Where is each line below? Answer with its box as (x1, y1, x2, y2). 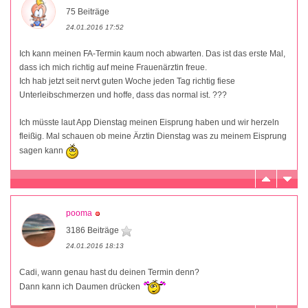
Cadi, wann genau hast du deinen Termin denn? (19, 267, 199, 277)
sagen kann (19, 145, 65, 155)
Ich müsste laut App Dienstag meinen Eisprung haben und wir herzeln (19, 117, 279, 127)
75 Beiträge (66, 6, 109, 16)
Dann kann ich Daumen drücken (19, 281, 142, 291)
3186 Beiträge (66, 225, 121, 235)
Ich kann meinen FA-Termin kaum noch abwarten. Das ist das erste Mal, (19, 48, 285, 58)
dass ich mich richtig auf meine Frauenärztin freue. (19, 62, 207, 72)
